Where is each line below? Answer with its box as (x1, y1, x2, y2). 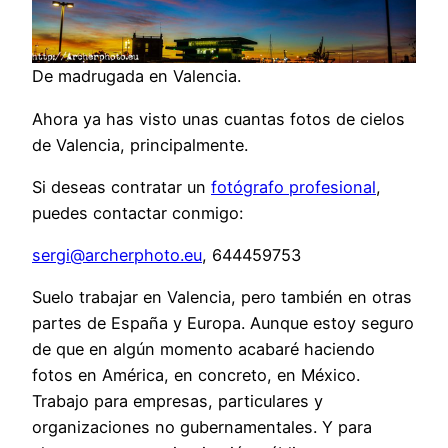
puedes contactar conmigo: (32, 202, 243, 223)
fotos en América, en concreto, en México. (32, 365, 360, 386)
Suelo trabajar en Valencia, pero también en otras (32, 287, 412, 308)
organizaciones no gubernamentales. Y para (32, 417, 372, 438)
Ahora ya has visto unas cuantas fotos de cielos (32, 108, 405, 129)
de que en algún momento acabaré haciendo (32, 339, 375, 360)
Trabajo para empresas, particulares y (32, 391, 323, 412)
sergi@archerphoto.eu (32, 245, 202, 266)
